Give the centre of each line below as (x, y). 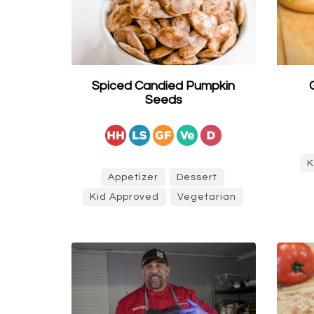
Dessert (197, 177)
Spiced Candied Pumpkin (164, 86)
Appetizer (134, 177)
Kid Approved (124, 197)
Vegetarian (206, 197)
